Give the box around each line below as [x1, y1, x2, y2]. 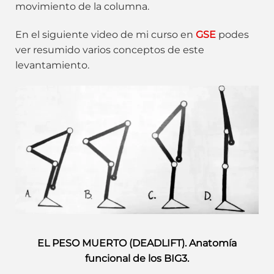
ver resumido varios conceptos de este [15, 44, 204, 56]
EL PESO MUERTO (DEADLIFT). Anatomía [37, 237, 237, 249]
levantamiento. [15, 59, 89, 72]
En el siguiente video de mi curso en [15, 29, 196, 41]
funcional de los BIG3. [85, 252, 189, 264]
